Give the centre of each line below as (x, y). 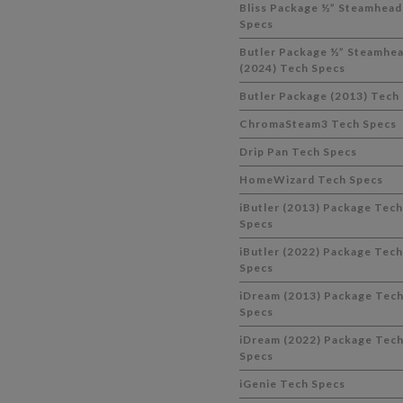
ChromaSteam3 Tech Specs (318, 124)
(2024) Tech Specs (292, 68)
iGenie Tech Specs (292, 384)
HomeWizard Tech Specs (311, 179)
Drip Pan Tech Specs (298, 152)
